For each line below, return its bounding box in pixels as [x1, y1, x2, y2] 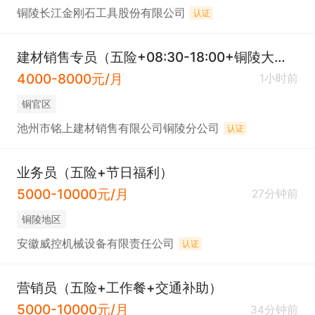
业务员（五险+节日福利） [16, 164, 173, 181]
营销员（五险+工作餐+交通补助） [16, 279, 222, 297]
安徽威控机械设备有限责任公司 [16, 236, 174, 250]
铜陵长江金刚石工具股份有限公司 [16, 6, 186, 20]
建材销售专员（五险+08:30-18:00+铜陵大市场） [274, 49, 285, 66]
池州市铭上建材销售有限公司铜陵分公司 [16, 121, 219, 135]
